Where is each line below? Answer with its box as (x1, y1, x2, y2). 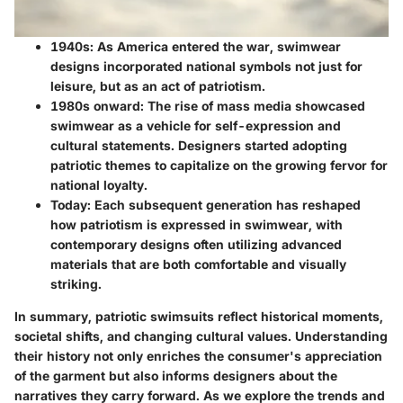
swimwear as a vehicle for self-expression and (50, 118, 341, 134)
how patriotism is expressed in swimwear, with (50, 217, 343, 233)
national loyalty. (50, 177, 148, 193)
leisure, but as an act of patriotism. (50, 78, 265, 94)
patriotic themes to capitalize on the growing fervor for (50, 157, 388, 174)
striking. (50, 276, 102, 292)
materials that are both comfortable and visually (50, 256, 346, 273)
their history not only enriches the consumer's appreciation (14, 348, 382, 364)
